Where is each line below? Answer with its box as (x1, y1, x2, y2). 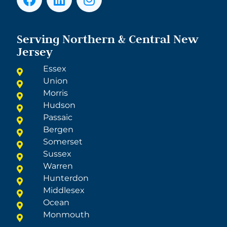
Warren (43, 161, 73, 171)
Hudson (43, 100, 76, 110)
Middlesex (43, 185, 85, 196)
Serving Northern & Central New (17, 31, 199, 47)
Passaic (43, 112, 73, 123)
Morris (43, 88, 68, 98)
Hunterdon (43, 173, 89, 183)
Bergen (43, 125, 74, 135)
